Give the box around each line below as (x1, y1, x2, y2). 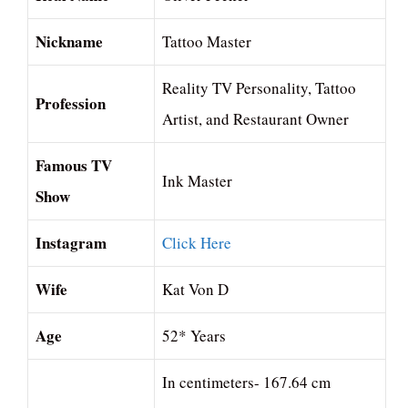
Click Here (162, 232, 231, 254)
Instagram (36, 231, 107, 255)
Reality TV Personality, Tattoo (162, 77, 356, 99)
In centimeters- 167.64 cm (162, 372, 331, 393)
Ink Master (162, 170, 232, 192)
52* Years (162, 325, 226, 347)
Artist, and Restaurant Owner (162, 108, 349, 130)
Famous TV (36, 154, 112, 178)
